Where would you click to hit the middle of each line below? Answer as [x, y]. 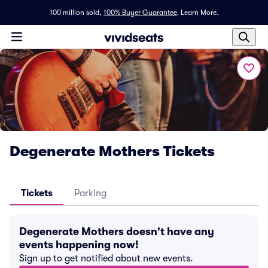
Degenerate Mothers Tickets [112, 151]
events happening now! [79, 245]
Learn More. [200, 13]
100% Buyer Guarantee [140, 13]
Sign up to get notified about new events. [106, 258]
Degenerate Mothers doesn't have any [117, 232]
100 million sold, [76, 13]
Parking [90, 193]
